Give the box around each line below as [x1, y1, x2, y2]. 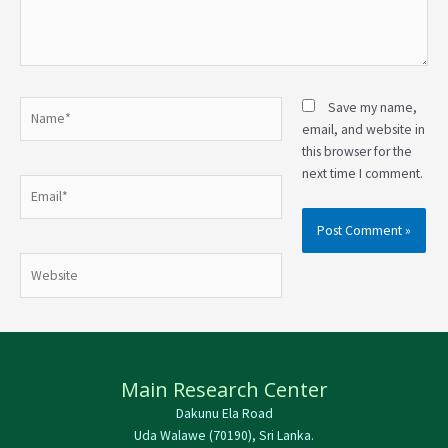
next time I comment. [301, 164, 423, 182]
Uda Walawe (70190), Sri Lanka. [134, 426, 314, 444]
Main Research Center [120, 375, 328, 403]
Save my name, [327, 98, 417, 116]
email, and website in [301, 120, 425, 138]
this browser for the [301, 142, 412, 160]
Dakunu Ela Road [175, 404, 273, 422]
